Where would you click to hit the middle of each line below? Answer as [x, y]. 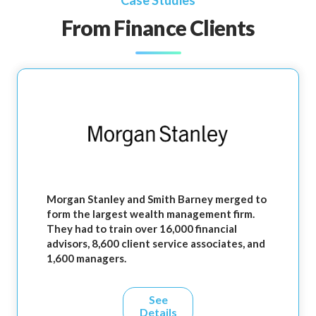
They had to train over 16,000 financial [142, 229]
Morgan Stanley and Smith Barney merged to [157, 199]
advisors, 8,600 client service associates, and [156, 244]
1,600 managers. [86, 259]
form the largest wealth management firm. [151, 214]
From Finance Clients [158, 28]
